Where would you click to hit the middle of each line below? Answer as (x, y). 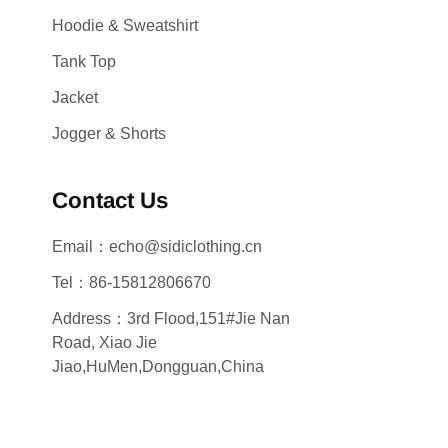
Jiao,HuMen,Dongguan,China (158, 366)
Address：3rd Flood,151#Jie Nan (171, 318)
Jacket (75, 97)
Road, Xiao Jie (104, 342)
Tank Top (84, 61)
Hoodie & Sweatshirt (125, 25)
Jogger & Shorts (109, 133)
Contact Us (110, 200)
